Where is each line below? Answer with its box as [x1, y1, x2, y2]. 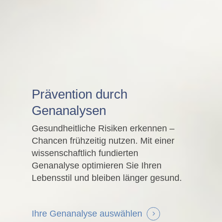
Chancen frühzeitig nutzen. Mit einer [32, 136, 174, 146]
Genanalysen [32, 103, 106, 118]
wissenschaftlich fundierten [32, 148, 138, 159]
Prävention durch [32, 87, 127, 102]
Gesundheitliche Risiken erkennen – [32, 123, 174, 134]
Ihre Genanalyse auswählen [32, 209, 142, 219]
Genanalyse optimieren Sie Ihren [32, 161, 162, 171]
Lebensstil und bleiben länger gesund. [32, 173, 182, 183]
